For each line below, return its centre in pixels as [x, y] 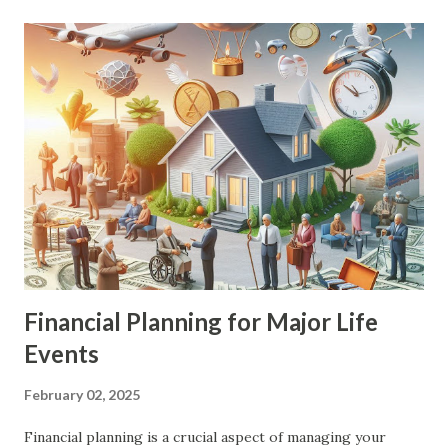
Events [61, 353]
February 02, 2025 [82, 394]
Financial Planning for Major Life [201, 321]
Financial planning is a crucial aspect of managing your [205, 436]
